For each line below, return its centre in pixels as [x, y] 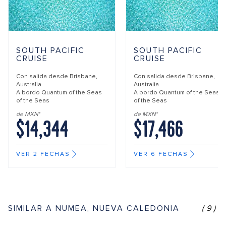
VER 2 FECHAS [43, 154]
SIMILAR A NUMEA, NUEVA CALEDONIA [94, 208]
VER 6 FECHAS [161, 154]
